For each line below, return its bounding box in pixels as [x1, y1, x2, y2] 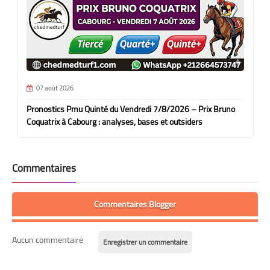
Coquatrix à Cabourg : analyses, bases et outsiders [26, 113, 202, 130]
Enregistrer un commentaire [103, 234, 187, 249]
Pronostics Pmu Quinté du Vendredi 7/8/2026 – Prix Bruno [26, 101, 235, 117]
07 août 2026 [36, 81, 74, 94]
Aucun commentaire [12, 231, 83, 248]
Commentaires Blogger [94, 196, 176, 212]
